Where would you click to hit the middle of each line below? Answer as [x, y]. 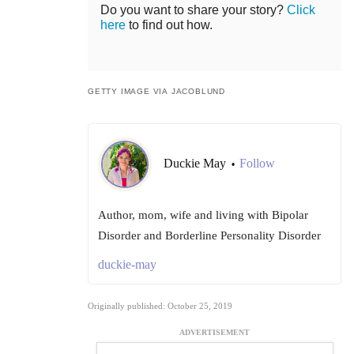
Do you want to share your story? [194, 10]
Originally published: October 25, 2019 [160, 306]
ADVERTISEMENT [215, 333]
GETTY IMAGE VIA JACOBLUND [156, 92]
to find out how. [169, 25]
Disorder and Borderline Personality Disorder [209, 236]
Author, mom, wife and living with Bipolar [203, 215]
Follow [257, 164]
